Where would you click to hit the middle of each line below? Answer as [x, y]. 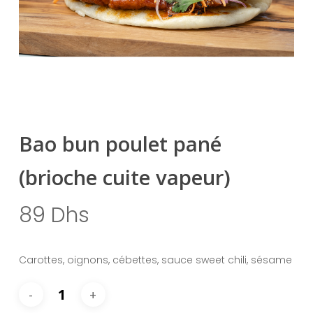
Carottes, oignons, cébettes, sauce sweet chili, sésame [155, 260]
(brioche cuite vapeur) [124, 178]
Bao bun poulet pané [120, 144]
